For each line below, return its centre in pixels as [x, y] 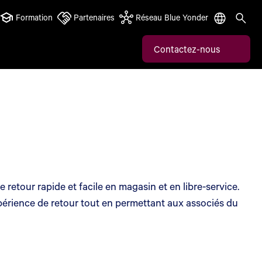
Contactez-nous [187, 49]
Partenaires [94, 17]
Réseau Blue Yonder [172, 17]
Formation [34, 17]
